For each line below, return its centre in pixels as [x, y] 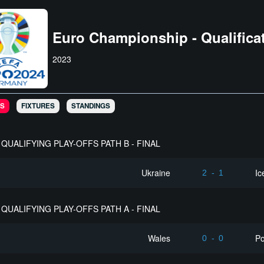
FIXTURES [38, 105]
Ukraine [156, 173]
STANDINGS [90, 105]
